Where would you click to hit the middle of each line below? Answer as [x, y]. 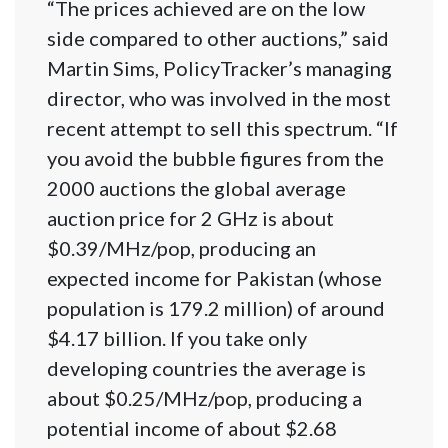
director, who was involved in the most [219, 98]
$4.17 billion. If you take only [177, 338]
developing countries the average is [206, 368]
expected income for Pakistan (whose [214, 278]
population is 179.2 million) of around [216, 308]
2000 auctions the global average [196, 188]
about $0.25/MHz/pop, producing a [204, 398]
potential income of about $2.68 [192, 428]
